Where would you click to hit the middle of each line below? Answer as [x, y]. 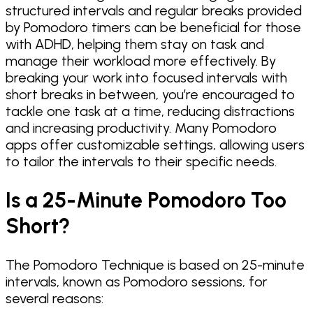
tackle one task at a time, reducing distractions [150, 111]
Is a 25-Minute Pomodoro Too [146, 201]
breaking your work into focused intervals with [146, 78]
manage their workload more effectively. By [141, 61]
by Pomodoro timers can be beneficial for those [153, 28]
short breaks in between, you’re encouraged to [150, 95]
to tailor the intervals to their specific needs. [141, 162]
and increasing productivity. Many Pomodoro [141, 128]
